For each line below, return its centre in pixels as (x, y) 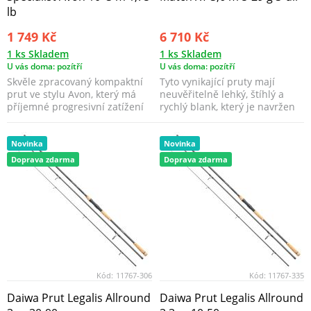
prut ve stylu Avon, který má (72, 94)
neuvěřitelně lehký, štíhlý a (221, 94)
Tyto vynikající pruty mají (217, 81)
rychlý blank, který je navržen (227, 106)
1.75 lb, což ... (38, 119)
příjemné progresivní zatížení (75, 106)
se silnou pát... (193, 119)
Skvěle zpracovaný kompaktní (75, 81)
